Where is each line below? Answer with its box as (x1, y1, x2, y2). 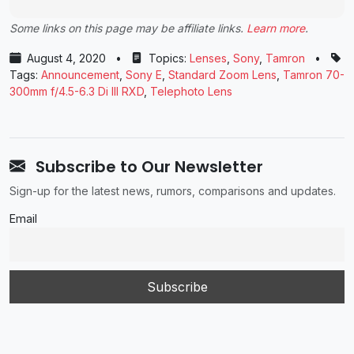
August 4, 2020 (27, 51, 106, 65)
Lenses (190, 51, 227, 65)
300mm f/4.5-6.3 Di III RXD (9, 84, 144, 98)
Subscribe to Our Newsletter (32, 155, 263, 178)
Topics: (145, 51, 190, 65)
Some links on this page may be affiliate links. (9, 21, 247, 35)
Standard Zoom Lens (168, 67, 277, 81)
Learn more (247, 21, 305, 35)
